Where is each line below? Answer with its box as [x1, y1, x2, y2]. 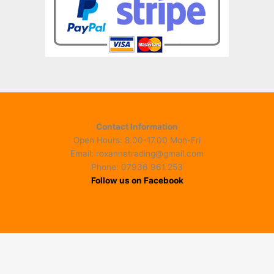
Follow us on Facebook [91, 176, 183, 186]
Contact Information [96, 122, 178, 132]
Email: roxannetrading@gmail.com [70, 149, 204, 159]
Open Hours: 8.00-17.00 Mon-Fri [73, 135, 201, 146]
